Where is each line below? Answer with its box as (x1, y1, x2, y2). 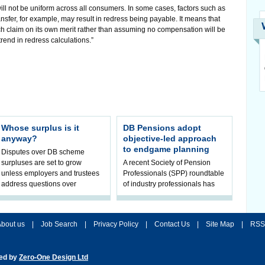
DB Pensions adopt (123, 123, 201, 132)
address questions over (1, 180, 76, 188)
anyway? (1, 134, 37, 143)
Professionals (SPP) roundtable (123, 169, 224, 177)
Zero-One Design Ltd (19, 253, 88, 261)
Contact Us (154, 220, 190, 228)
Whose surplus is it (1, 123, 79, 132)
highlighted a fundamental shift (123, 190, 222, 199)
